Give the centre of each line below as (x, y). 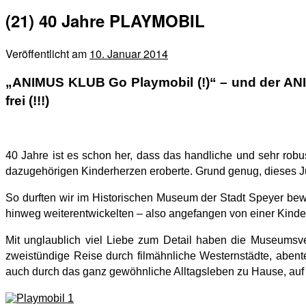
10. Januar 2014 (129, 53)
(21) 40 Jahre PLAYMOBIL (105, 20)
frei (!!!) (27, 100)
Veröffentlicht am (47, 53)
